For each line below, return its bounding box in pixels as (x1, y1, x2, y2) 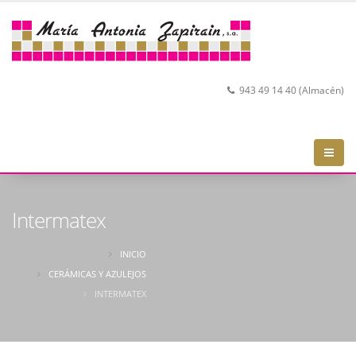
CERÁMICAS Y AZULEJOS (48, 268, 147, 281)
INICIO (120, 248, 147, 261)
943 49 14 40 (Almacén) (237, 83, 344, 98)
